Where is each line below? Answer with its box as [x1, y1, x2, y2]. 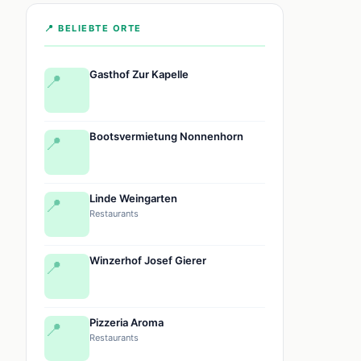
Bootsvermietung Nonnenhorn [89, 129, 243, 143]
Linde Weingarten [89, 191, 177, 205]
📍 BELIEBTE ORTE [44, 22, 142, 34]
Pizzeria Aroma [89, 315, 164, 329]
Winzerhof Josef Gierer [89, 253, 206, 267]
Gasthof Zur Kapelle [89, 67, 189, 81]
